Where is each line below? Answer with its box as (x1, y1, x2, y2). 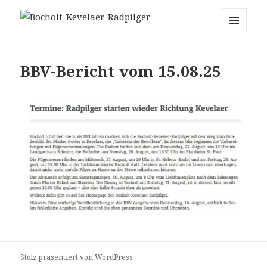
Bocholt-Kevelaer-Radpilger (20, 30, 203, 48)
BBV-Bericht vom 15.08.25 (20, 60, 222, 82)
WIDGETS (222, 53, 257, 63)
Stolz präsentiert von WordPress (20, 252, 133, 262)
